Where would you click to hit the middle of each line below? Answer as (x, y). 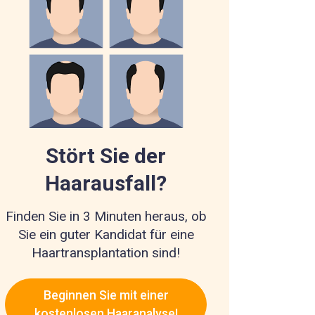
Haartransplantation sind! (106, 253)
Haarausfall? (106, 184)
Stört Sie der (106, 156)
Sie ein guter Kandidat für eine (106, 235)
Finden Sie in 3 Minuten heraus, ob (106, 217)
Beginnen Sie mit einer (106, 295)
